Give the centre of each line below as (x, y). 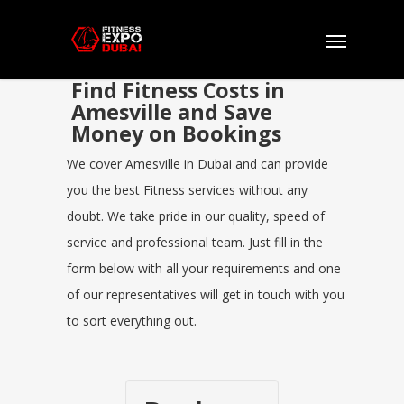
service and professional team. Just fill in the (195, 242)
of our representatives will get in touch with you (206, 294)
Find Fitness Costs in (178, 90)
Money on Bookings (176, 133)
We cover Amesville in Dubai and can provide (197, 164)
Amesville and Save (172, 112)
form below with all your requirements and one (204, 268)
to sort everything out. (132, 321)
